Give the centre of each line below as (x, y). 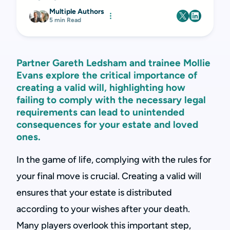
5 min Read (65, 20)
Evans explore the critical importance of (107, 75)
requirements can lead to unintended (100, 112)
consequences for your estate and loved (107, 124)
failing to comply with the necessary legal (111, 100)
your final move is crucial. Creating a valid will (109, 176)
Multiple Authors (77, 12)
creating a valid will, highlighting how (101, 88)
